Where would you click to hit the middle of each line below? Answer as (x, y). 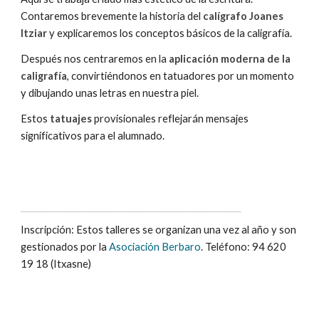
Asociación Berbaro (155, 247)
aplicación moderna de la (230, 59)
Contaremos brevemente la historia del (112, 16)
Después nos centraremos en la (95, 59)
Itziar (34, 33)
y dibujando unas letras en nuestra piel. (110, 93)
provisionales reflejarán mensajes (171, 119)
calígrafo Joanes (244, 16)
